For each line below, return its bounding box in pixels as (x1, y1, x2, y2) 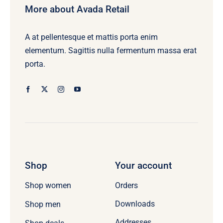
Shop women (24, 181, 71, 191)
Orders (114, 180, 138, 190)
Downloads (114, 199, 155, 209)
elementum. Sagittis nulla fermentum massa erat (24, 45, 197, 55)
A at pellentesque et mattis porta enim (24, 32, 158, 42)
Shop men (24, 200, 61, 210)
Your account (114, 159, 172, 171)
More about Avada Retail (24, 3, 129, 15)
